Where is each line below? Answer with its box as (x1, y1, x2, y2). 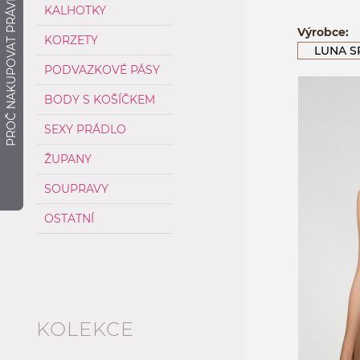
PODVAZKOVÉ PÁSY (44, 63, 160, 77)
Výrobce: (297, 25, 349, 39)
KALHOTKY (44, 3, 106, 18)
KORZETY (44, 33, 98, 47)
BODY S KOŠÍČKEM (44, 92, 155, 107)
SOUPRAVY (44, 182, 108, 196)
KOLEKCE (36, 317, 134, 341)
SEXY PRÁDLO (44, 122, 126, 137)
